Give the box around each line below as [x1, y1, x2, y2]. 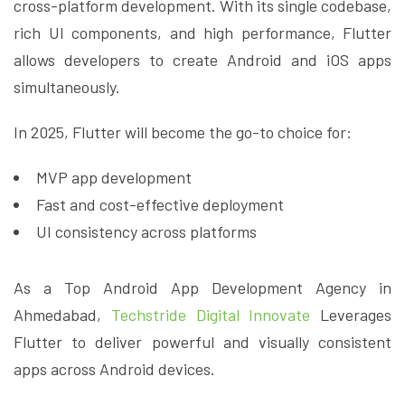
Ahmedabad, [14, 305, 111, 325]
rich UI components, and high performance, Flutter [14, 23, 391, 43]
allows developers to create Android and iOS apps [14, 50, 391, 71]
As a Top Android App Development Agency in [14, 278, 391, 298]
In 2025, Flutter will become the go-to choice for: [14, 122, 352, 143]
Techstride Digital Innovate [110, 305, 311, 325]
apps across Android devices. [14, 359, 215, 380]
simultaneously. [14, 77, 120, 98]
